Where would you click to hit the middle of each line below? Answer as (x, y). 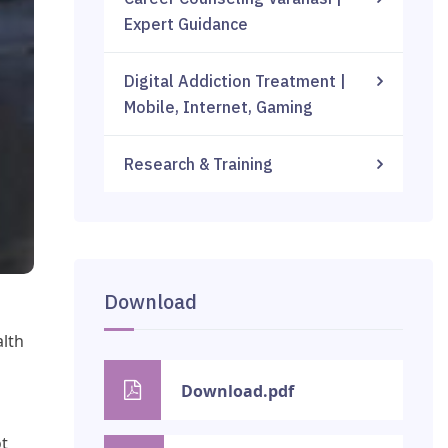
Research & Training (199, 164)
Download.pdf (238, 391)
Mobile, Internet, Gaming (219, 107)
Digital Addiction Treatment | (235, 81)
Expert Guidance (186, 24)
